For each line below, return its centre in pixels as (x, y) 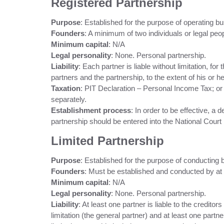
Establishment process (91, 110)
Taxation (66, 88)
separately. (69, 99)
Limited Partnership (107, 141)
